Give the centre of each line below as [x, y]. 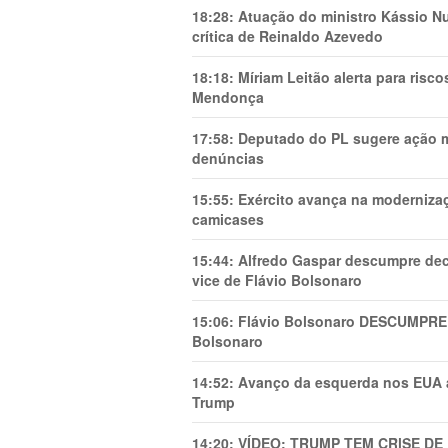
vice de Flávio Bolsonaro [277, 280]
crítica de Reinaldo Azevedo [287, 36]
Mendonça [228, 97]
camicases [228, 219]
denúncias [228, 158]
